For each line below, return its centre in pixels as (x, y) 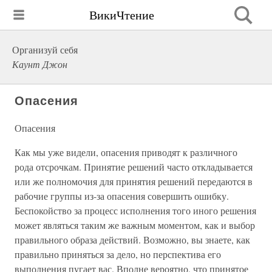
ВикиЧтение (122, 15)
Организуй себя (45, 49)
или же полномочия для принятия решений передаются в (134, 181)
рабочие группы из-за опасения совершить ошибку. (122, 196)
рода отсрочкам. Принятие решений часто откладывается (134, 167)
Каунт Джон (40, 64)
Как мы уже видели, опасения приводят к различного (126, 152)
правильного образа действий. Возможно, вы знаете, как (132, 240)
